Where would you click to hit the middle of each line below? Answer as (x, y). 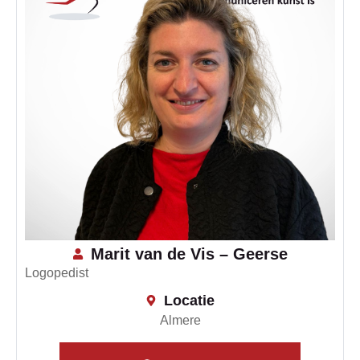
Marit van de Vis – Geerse (189, 254)
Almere (180, 320)
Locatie (189, 300)
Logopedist (57, 272)
